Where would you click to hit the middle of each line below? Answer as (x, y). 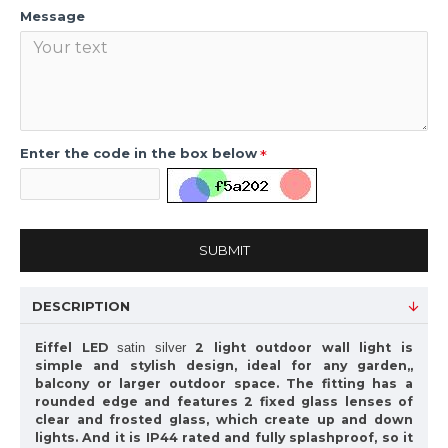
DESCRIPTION (81, 306)
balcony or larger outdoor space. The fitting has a (224, 383)
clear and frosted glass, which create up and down (224, 419)
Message (52, 16)
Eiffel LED (76, 347)
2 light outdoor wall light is (299, 347)
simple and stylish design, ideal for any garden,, (224, 365)
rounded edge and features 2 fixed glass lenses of (224, 401)
